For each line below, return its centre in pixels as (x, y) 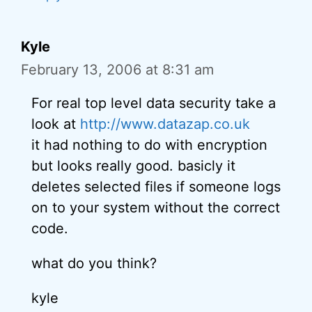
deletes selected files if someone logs (156, 186)
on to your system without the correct (156, 207)
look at (56, 124)
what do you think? (94, 263)
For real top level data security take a (154, 103)
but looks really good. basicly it (133, 165)
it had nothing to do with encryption (149, 145)
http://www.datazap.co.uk (165, 124)
